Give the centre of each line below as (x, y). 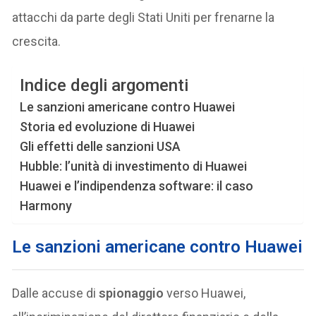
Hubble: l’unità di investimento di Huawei (134, 166)
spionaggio (133, 293)
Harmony (46, 205)
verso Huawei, (206, 293)
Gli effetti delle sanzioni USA (101, 146)
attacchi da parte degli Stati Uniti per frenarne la (144, 17)
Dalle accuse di (56, 293)
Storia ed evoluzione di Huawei (108, 126)
